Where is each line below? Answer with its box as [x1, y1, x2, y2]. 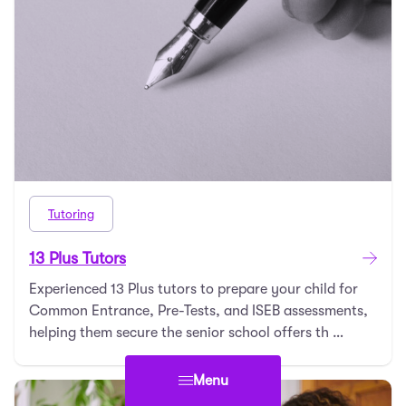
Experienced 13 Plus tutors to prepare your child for [29, 281, 358, 298]
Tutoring [48, 207, 94, 222]
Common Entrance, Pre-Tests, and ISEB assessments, [29, 303, 368, 320]
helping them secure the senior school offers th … [29, 324, 343, 342]
